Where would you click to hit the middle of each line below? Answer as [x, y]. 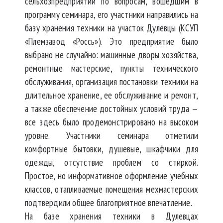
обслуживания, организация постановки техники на [111, 81]
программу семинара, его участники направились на [111, 14]
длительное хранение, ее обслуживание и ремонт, [111, 95]
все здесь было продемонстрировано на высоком [111, 122]
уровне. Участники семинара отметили [111, 135]
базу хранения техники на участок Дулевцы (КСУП [111, 28]
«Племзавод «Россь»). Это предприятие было [111, 41]
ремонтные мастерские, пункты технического [111, 68]
